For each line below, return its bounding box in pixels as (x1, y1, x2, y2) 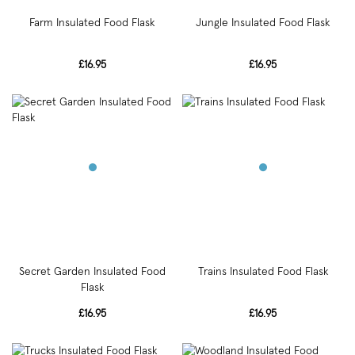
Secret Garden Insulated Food (18, 265, 166, 277)
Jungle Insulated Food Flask (196, 17, 330, 29)
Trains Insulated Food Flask (197, 265, 328, 277)
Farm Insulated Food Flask (29, 17, 155, 29)
